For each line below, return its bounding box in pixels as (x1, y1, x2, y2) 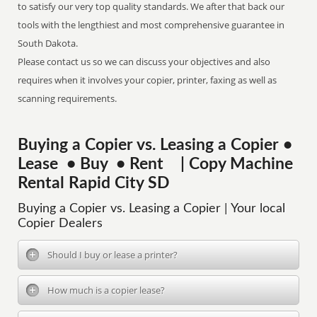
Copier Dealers (18, 217, 103, 230)
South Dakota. (18, 37, 79, 50)
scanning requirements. (18, 92, 117, 105)
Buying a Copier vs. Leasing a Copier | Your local (18, 202, 286, 215)
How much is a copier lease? (47, 284, 166, 296)
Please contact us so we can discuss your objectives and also (18, 55, 271, 68)
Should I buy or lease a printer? (47, 248, 178, 261)
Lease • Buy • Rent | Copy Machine (18, 156, 294, 172)
